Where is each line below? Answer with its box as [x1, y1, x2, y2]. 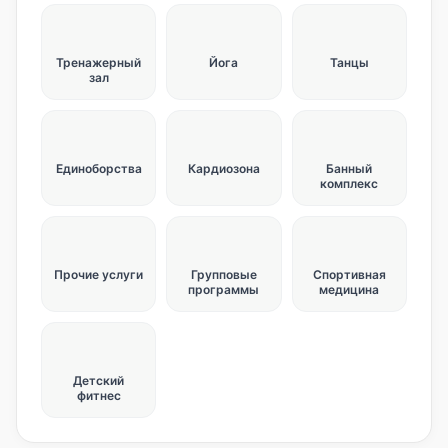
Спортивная [312, 267, 386, 282]
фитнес [76, 388, 121, 403]
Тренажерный [56, 55, 142, 70]
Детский [73, 373, 125, 388]
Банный [326, 161, 373, 176]
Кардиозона [187, 161, 260, 176]
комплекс [320, 176, 379, 191]
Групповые [190, 267, 257, 282]
